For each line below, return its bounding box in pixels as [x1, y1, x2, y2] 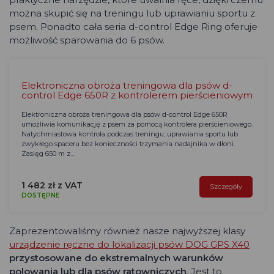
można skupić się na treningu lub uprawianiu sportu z [9, 7, 255, 20]
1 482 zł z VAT [21, 180, 83, 191]
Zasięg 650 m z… [21, 149, 75, 158]
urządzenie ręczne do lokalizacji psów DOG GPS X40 [9, 239, 250, 251]
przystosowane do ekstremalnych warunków [9, 252, 223, 264]
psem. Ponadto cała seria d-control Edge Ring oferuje [9, 21, 257, 33]
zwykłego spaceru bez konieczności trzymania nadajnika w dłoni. [21, 139, 235, 149]
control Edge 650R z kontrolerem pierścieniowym [21, 89, 253, 102]
